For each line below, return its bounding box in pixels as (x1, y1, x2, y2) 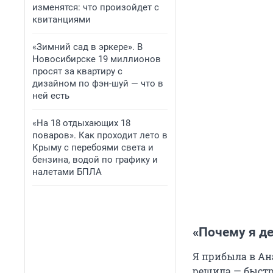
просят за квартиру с (32, 66, 122, 77)
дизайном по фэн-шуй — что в (32, 78, 163, 89)
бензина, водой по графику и (32, 154, 158, 165)
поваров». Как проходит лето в (32, 130, 168, 141)
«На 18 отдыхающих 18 (32, 118, 130, 129)
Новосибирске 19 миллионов (32, 54, 161, 65)
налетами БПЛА (32, 166, 102, 177)
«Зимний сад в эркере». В (32, 41, 143, 52)
